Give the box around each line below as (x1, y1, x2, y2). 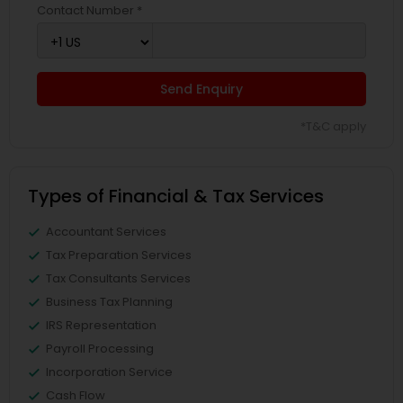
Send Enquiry (160, 80, 243, 98)
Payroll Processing (46, 340, 154, 357)
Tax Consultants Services (46, 270, 191, 287)
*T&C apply (300, 118, 366, 135)
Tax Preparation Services (46, 246, 192, 264)
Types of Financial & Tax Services (28, 184, 324, 209)
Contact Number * (37, 2, 142, 19)
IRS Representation (46, 317, 157, 334)
